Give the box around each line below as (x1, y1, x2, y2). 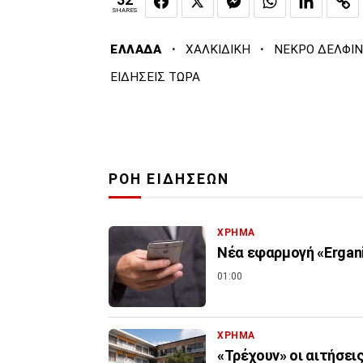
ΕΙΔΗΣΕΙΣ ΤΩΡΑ (110, 70, 200, 85)
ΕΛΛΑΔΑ (110, 42, 162, 58)
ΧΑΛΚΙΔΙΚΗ (185, 42, 250, 58)
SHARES (113, 6, 137, 14)
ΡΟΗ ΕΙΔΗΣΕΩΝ (109, 171, 230, 188)
